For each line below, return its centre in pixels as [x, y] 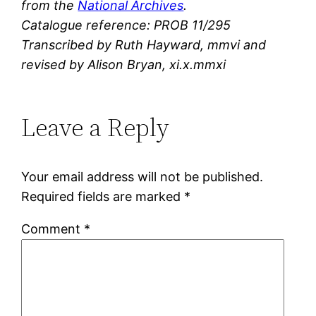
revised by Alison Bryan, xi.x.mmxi [124, 64]
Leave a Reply [96, 127]
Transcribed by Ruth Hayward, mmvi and [144, 44]
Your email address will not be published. [142, 176]
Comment [53, 229]
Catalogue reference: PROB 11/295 [126, 25]
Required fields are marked [103, 196]
